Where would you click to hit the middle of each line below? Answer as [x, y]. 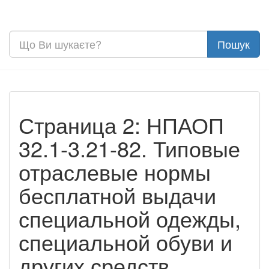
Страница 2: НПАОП [121, 124]
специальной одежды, [130, 218]
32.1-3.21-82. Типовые [129, 148]
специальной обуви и [125, 241]
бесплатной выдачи [117, 195]
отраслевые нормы [115, 171]
